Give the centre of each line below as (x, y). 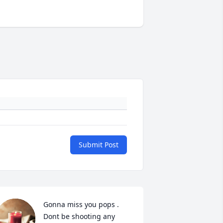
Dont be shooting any (79, 217)
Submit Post (99, 145)
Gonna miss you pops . (81, 205)
